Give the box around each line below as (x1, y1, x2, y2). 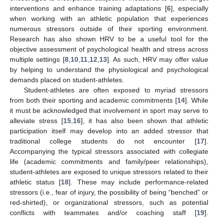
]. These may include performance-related (69, 178, 209, 186)
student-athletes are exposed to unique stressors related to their (10, 167, 208, 176)
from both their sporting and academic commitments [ (10, 96, 178, 104)
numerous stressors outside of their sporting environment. (10, 24, 208, 33)
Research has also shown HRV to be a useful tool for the (10, 35, 208, 43)
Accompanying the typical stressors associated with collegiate (10, 147, 208, 155)
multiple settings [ (10, 55, 65, 63)
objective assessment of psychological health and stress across (10, 45, 208, 53)
